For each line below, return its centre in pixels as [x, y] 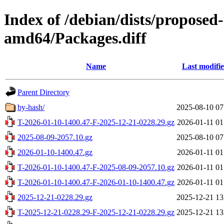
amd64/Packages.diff [75, 38]
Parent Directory [43, 92]
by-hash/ [31, 107]
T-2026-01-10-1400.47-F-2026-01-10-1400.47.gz [96, 182]
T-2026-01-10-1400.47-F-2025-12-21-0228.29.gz [96, 122]
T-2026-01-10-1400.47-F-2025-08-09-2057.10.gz [96, 167]
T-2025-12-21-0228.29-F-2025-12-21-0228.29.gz [96, 212]
